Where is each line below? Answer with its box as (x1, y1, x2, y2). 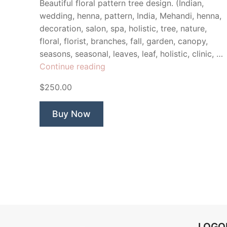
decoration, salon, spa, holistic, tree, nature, (40, 23, 207, 33)
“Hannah (105, 61, 137, 71)
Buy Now (52, 108, 91, 119)
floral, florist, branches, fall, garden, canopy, (40, 36, 208, 46)
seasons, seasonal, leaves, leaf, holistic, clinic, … (40, 49, 223, 59)
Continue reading (40, 61, 105, 71)
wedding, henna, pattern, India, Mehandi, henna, (40, 11, 221, 21)
